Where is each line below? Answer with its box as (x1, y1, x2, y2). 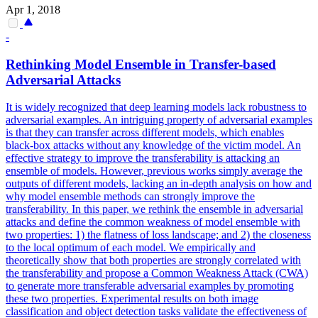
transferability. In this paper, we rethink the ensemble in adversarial (6, 203, 303, 216)
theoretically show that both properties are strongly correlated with (6, 254, 301, 267)
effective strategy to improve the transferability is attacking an (6, 152, 280, 165)
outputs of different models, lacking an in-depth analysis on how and (6, 177, 312, 190)
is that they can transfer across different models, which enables (6, 126, 284, 139)
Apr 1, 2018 (6, 3, 60, 16)
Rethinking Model (6, 56, 115, 72)
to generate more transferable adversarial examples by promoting (6, 280, 294, 292)
